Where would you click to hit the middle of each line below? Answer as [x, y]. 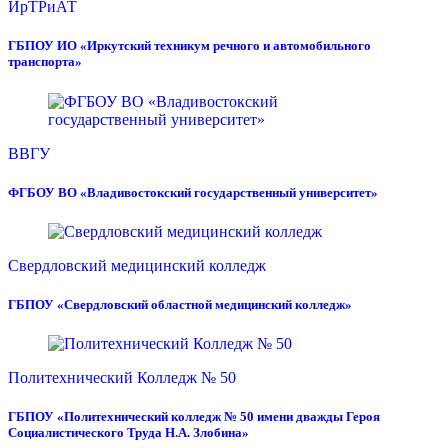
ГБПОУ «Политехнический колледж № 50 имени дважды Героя [194, 417]
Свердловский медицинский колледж [137, 265]
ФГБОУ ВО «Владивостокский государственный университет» [193, 192]
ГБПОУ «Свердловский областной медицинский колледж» [180, 305]
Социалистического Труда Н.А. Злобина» [128, 433]
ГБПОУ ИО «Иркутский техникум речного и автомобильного [189, 46]
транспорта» [45, 62]
